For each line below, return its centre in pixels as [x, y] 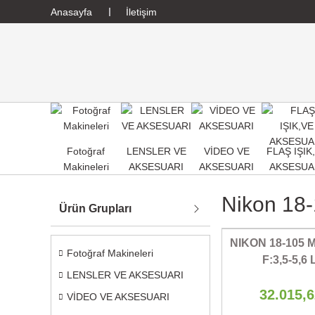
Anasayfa [71, 12]
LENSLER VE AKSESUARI [125, 275]
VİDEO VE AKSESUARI [118, 297]
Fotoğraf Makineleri [110, 253]
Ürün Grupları [95, 208]
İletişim [141, 12]
